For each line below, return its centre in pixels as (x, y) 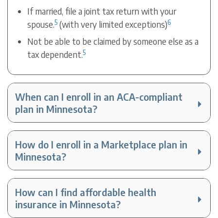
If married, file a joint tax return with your (102, 11)
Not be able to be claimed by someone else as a (113, 41)
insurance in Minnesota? (68, 204)
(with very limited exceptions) (113, 24)
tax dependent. (55, 54)
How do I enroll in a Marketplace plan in (101, 145)
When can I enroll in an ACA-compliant (99, 97)
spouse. (41, 24)
